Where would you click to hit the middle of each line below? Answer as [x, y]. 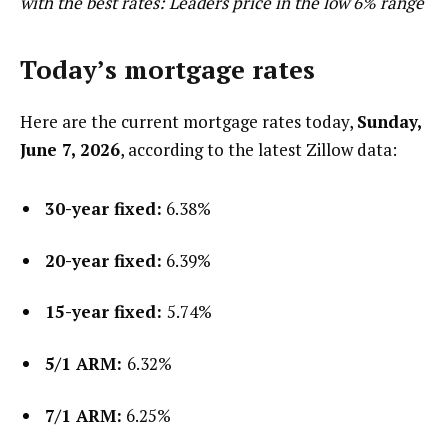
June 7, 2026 [70, 150]
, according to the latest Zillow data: [258, 150]
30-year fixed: [103, 208]
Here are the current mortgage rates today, [188, 122]
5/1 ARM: [86, 364]
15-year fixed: [106, 312]
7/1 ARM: [83, 415]
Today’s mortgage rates [167, 70]
